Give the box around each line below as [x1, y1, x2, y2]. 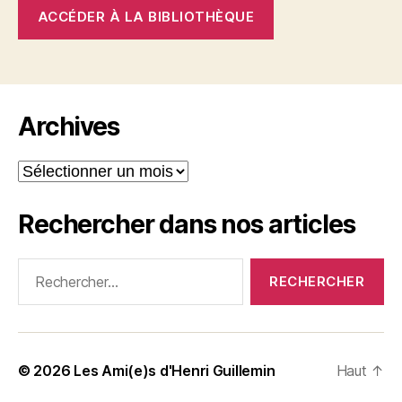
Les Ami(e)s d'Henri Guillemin [74, 362, 275, 380]
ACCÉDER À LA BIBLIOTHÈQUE [37, 7, 255, 25]
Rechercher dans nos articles [18, 209, 355, 240]
